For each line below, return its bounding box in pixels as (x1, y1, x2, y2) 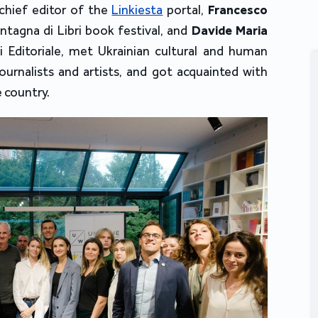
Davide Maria (191, 23, 268, 39)
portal (163, 2, 202, 18)
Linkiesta (111, 2, 163, 18)
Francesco (208, 2, 268, 18)
